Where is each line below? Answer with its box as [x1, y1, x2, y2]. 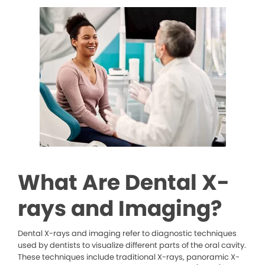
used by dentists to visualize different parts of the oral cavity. [18, 240, 246, 251]
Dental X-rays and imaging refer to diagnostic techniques [18, 228, 237, 240]
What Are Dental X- [18, 167, 230, 198]
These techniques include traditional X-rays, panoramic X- [18, 251, 240, 263]
